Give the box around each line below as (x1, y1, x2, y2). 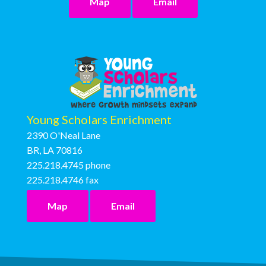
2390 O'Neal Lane (27, 129, 100, 141)
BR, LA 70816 (27, 144, 83, 156)
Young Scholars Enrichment (27, 112, 172, 126)
